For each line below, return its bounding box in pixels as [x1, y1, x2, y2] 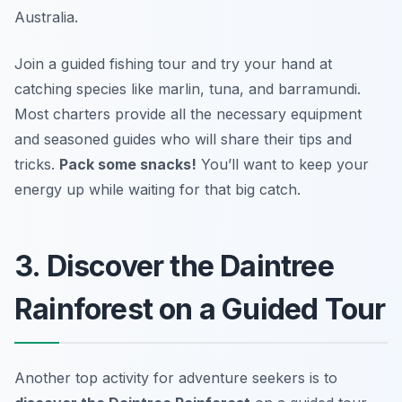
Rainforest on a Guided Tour [14, 291, 386, 327]
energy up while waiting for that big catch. [14, 179, 301, 198]
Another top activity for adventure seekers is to [14, 368, 337, 387]
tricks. [14, 154, 59, 173]
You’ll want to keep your [197, 154, 369, 173]
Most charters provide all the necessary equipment [14, 104, 362, 123]
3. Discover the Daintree [14, 248, 334, 284]
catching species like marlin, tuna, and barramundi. [14, 79, 361, 98]
